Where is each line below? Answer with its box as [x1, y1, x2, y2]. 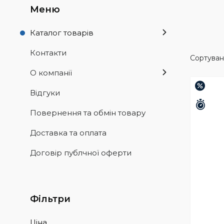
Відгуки [30, 88, 60, 97]
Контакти [30, 48, 66, 57]
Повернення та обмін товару [30, 108, 145, 117]
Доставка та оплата [30, 128, 106, 137]
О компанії [30, 68, 72, 77]
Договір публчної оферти [30, 148, 131, 157]
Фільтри [30, 193, 70, 204]
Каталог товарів [30, 28, 93, 37]
